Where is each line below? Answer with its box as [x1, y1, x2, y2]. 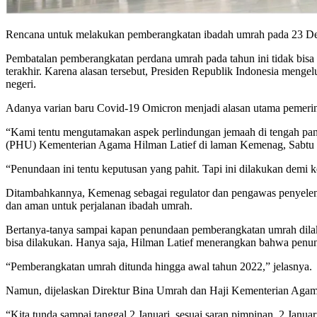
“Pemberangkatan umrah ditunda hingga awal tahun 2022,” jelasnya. [6, 260, 312, 272]
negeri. [6, 77, 36, 90]
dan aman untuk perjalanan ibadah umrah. [6, 199, 192, 212]
